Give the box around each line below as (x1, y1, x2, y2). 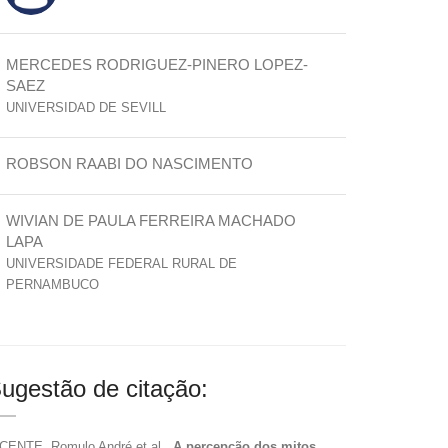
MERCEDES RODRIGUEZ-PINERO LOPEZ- (6, 56, 308, 73)
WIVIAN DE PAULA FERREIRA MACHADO (6, 212, 296, 229)
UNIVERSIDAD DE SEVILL (6, 100, 166, 115)
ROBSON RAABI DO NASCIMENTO (6, 155, 253, 172)
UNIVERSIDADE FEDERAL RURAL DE (6, 256, 237, 271)
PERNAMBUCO (6, 277, 99, 292)
